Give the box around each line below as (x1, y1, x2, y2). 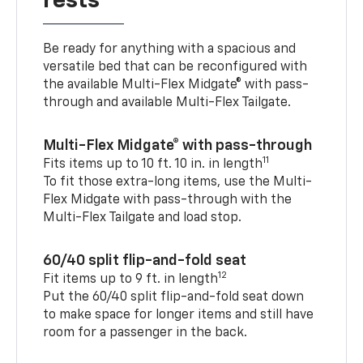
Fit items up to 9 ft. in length (43, 273, 219, 287)
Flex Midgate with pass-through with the (43, 194, 293, 207)
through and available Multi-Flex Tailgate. (43, 96, 292, 110)
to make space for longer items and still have (43, 309, 314, 322)
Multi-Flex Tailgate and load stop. (43, 211, 242, 225)
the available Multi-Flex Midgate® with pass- (43, 79, 310, 92)
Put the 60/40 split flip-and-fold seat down (43, 291, 305, 305)
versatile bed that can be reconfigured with (43, 61, 308, 75)
